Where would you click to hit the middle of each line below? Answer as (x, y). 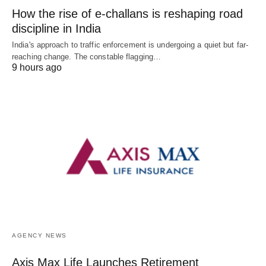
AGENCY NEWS (39, 235)
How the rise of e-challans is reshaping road (127, 13)
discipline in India (56, 28)
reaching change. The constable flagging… (87, 56)
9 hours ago (37, 67)
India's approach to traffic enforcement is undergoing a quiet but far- (130, 45)
